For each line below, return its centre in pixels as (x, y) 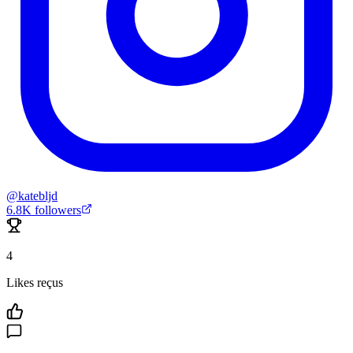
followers (56, 210)
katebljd (38, 196)
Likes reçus (35, 283)
